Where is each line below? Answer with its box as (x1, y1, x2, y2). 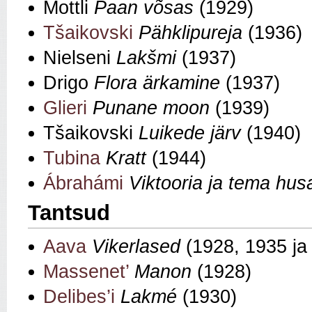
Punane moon (93, 97, 210, 119)
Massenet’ (43, 261, 129, 283)
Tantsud (28, 201, 110, 226)
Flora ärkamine (94, 72, 220, 94)
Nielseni (43, 47, 116, 69)
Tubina (43, 148, 100, 169)
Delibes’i (43, 286, 115, 308)
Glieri (43, 97, 87, 119)
